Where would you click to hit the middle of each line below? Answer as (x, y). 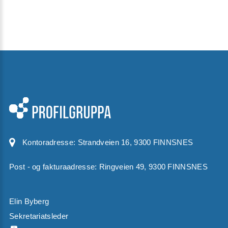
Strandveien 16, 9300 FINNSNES (135, 142)
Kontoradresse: (50, 142)
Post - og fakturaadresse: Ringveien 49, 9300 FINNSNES (108, 166)
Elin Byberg (29, 201)
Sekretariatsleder (39, 216)
